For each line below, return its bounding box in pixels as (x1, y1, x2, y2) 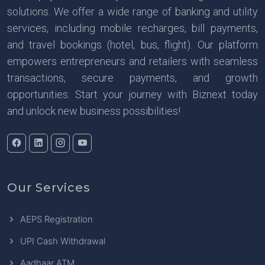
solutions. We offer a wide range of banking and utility (7, 5, 258, 18)
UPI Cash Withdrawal (20, 235, 105, 247)
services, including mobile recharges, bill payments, (7, 21, 258, 34)
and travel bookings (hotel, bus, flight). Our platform (7, 38, 258, 51)
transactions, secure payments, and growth (7, 71, 258, 84)
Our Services (7, 180, 91, 195)
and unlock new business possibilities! (7, 104, 180, 117)
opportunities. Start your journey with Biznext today (7, 88, 258, 101)
